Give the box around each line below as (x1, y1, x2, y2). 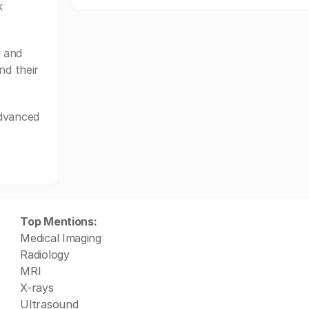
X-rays (20, 281, 54, 295)
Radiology (20, 248, 70, 261)
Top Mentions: (20, 215, 97, 228)
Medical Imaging (20, 231, 101, 245)
